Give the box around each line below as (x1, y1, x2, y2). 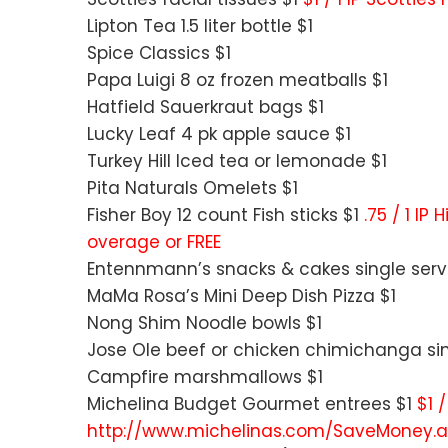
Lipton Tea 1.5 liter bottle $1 (87, 14, 313, 39)
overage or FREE (87, 230, 221, 255)
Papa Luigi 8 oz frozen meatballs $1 (87, 68, 388, 93)
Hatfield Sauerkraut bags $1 (87, 95, 324, 120)
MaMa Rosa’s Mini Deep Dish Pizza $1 (87, 284, 396, 309)
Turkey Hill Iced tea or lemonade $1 (87, 149, 387, 174)
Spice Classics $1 (87, 41, 231, 66)
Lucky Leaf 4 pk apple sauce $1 (87, 122, 351, 147)
